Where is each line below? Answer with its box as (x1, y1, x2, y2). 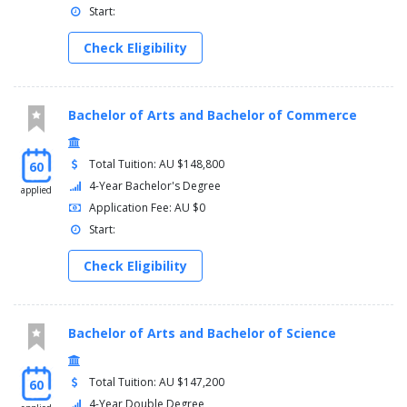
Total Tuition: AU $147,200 (89, 374, 225, 391)
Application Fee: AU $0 (89, 200, 206, 216)
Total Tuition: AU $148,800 (89, 156, 225, 173)
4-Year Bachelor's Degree (89, 178, 222, 194)
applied (21, 184, 52, 197)
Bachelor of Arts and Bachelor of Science (68, 324, 336, 342)
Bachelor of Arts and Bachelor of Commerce (68, 106, 357, 124)
